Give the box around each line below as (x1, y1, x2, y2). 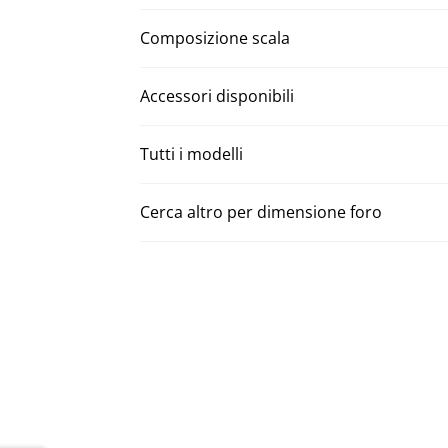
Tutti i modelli (140, 143, 244, 166)
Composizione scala (140, 27, 291, 50)
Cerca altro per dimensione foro (140, 201, 383, 224)
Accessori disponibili (140, 85, 295, 108)
